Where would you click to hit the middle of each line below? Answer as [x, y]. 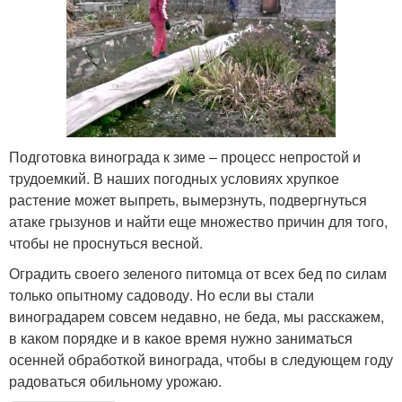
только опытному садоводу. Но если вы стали [162, 295]
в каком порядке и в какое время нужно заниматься [181, 338]
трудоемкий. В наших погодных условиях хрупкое [174, 179]
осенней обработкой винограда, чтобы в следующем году [201, 360]
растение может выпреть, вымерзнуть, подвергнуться [188, 200]
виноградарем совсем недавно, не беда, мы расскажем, [197, 317]
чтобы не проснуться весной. [106, 243]
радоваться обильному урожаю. [115, 381]
